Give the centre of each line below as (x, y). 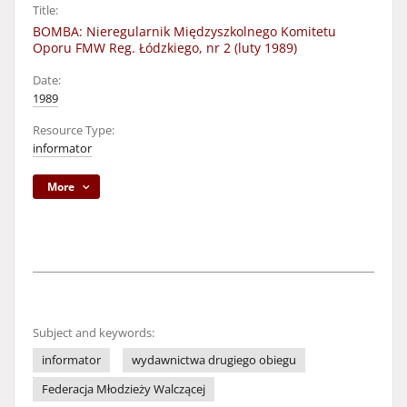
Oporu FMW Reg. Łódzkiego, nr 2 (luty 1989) (165, 48)
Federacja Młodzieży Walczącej (124, 389)
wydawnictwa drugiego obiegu (214, 360)
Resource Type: (74, 130)
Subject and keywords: (94, 333)
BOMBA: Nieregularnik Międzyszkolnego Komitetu (184, 31)
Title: (45, 10)
